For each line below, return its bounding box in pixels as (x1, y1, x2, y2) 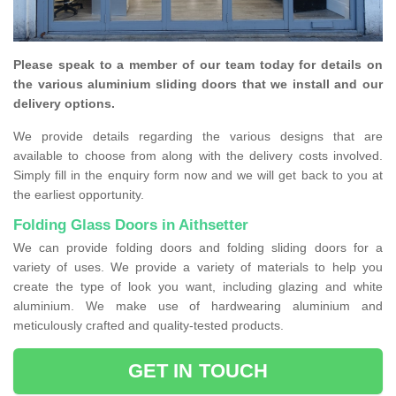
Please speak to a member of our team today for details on (13, 57, 383, 72)
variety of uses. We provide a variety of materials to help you (13, 260, 383, 275)
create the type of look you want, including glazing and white (13, 279, 383, 294)
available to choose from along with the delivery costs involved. (13, 148, 383, 164)
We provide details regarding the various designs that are (13, 129, 383, 144)
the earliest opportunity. (13, 187, 144, 202)
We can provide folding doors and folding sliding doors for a (13, 240, 383, 255)
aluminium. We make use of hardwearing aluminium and (13, 299, 383, 314)
